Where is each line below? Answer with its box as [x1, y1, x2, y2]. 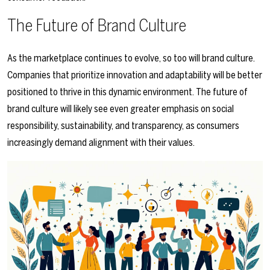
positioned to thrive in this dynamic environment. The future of [7, 86, 248, 98]
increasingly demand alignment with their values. [7, 137, 195, 149]
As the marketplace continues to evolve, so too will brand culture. [7, 52, 255, 64]
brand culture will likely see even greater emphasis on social [7, 103, 234, 115]
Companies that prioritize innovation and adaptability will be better [7, 69, 262, 81]
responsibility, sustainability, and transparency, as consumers [7, 120, 239, 132]
